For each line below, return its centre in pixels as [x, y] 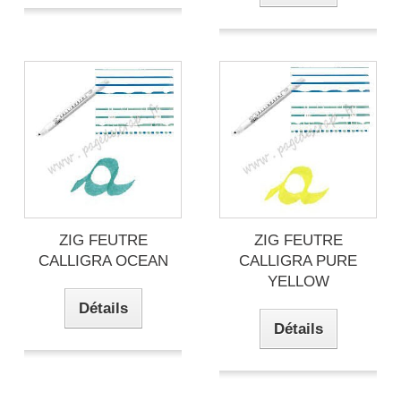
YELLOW [298, 282]
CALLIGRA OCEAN [103, 261]
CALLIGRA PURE [298, 261]
